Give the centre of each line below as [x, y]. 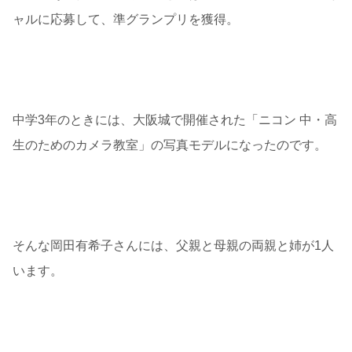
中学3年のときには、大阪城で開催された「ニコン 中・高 [175, 120]
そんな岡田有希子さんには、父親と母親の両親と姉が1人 [173, 246]
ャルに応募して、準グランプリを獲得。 [126, 20]
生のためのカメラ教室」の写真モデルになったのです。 [170, 145]
